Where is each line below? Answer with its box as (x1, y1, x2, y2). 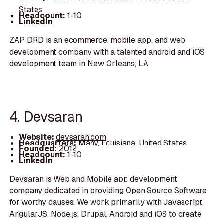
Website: (18, 131, 56, 142)
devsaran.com (55, 131, 106, 142)
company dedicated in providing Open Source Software (9, 185, 207, 196)
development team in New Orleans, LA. (9, 58, 150, 69)
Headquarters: (18, 137, 78, 148)
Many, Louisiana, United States (78, 137, 187, 148)
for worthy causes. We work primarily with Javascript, (9, 197, 204, 208)
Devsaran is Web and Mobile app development (9, 174, 178, 184)
